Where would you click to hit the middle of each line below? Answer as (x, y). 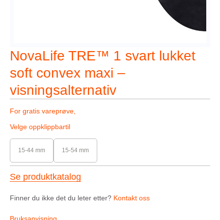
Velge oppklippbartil (40, 127)
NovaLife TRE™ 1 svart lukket (103, 56)
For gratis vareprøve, (43, 111)
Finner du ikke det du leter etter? (62, 198)
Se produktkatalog (45, 177)
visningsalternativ (63, 90)
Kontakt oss (132, 198)
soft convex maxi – (68, 73)
